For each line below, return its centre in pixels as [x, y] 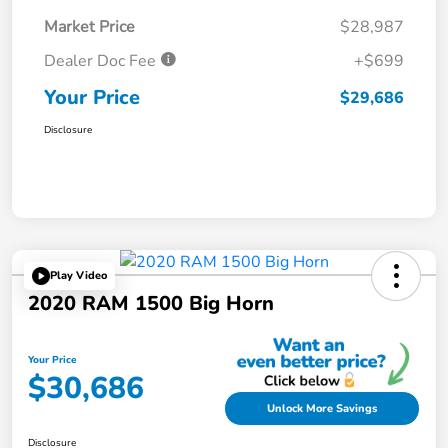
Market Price [89, 26]
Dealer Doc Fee [102, 60]
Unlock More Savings [322, 408]
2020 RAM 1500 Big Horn [151, 303]
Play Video [78, 276]
